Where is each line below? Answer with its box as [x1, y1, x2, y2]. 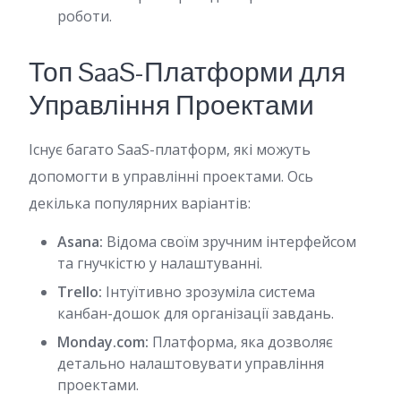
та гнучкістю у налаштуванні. [57, 253, 262, 273]
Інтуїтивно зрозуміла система [102, 282, 315, 302]
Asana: [57, 232, 103, 252]
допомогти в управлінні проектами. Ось [29, 166, 313, 186]
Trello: [57, 282, 102, 302]
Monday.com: [57, 332, 149, 352]
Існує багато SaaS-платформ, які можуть [29, 140, 311, 159]
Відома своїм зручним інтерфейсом [103, 232, 356, 252]
